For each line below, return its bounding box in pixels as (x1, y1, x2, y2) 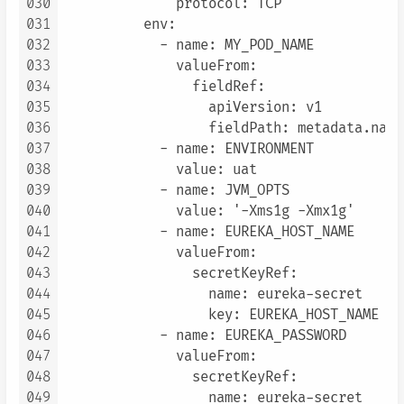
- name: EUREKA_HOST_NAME (62, 224, 354, 242)
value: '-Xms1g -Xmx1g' (62, 203, 354, 221)
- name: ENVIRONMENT (62, 141, 314, 159)
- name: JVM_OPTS (62, 182, 289, 200)
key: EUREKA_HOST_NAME (62, 307, 379, 325)
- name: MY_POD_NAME (62, 37, 314, 55)
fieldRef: (62, 78, 265, 96)
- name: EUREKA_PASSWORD (62, 327, 346, 345)
